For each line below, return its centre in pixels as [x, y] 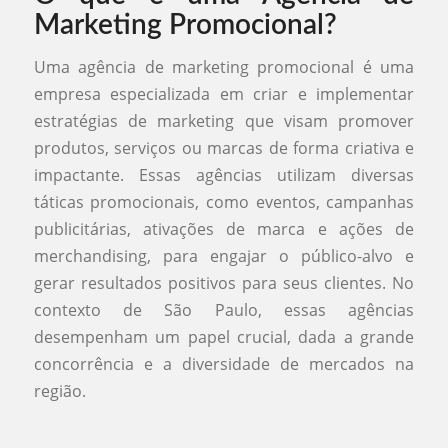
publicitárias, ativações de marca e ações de [224, 228]
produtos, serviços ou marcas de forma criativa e [224, 147]
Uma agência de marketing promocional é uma [224, 66]
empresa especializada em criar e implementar [224, 93]
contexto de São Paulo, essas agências [224, 309]
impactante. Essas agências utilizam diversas [224, 174]
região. [59, 390]
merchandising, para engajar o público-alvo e [224, 255]
